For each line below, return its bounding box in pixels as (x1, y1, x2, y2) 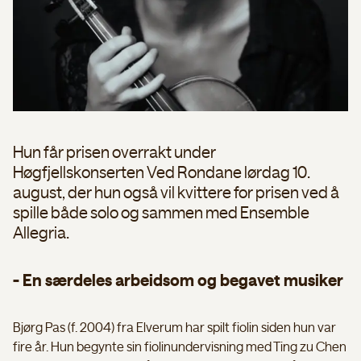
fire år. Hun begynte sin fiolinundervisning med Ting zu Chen (13, 340, 346, 354)
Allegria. (13, 225, 69, 242)
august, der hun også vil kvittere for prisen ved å (13, 185, 339, 201)
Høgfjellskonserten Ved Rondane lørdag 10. (13, 164, 310, 181)
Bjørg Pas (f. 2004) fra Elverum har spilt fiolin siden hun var (13, 321, 336, 334)
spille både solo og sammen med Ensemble (13, 205, 309, 222)
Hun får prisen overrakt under (13, 144, 216, 161)
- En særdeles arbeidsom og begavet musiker (13, 272, 343, 289)
